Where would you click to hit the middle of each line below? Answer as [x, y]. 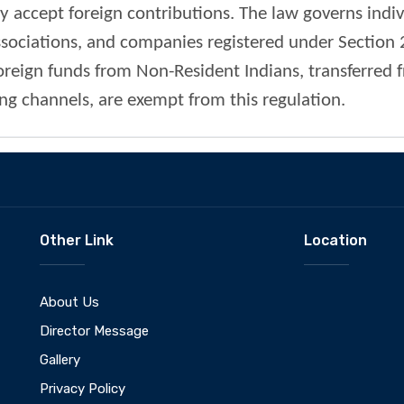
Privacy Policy [83, 388]
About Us [69, 302]
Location [335, 240]
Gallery [60, 359]
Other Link [77, 240]
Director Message [94, 331]
